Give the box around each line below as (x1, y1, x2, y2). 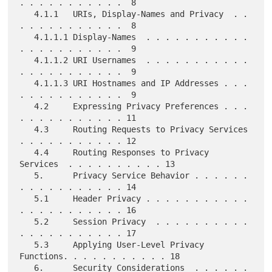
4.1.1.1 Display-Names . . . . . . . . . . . (19, 32, 35, 42)
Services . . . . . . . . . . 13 (19, 159, 175, 169)
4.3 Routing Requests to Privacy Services (19, 124, 35, 135)
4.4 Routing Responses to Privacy (19, 148, 35, 158)
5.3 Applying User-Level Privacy (19, 240, 35, 250)
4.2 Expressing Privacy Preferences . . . (19, 101, 35, 112)
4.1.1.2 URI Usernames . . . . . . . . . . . (19, 55, 35, 66)
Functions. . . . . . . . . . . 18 (19, 251, 180, 262)
